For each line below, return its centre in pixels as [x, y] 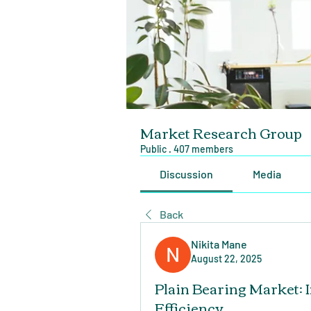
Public [153, 149]
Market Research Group [221, 132]
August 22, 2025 [226, 258]
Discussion [187, 174]
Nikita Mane [219, 244]
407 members [203, 149]
